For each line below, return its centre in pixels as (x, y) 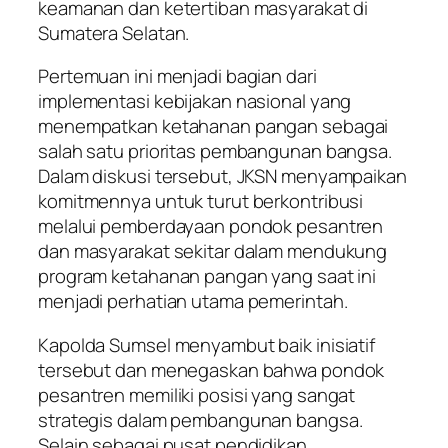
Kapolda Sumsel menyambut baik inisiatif (207, 344)
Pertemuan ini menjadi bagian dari (177, 76)
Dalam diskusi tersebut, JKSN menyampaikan (222, 176)
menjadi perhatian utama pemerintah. (193, 301)
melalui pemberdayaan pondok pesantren (211, 226)
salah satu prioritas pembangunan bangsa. (215, 151)
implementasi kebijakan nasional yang (195, 101)
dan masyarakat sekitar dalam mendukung (213, 251)
